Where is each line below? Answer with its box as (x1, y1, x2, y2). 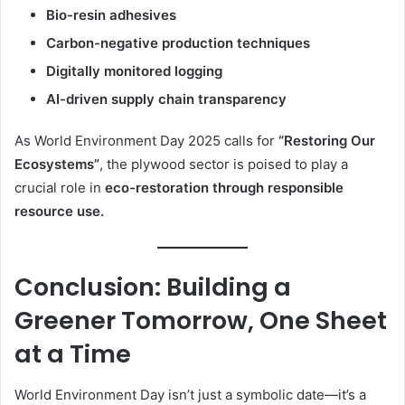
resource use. (14, 202, 104, 220)
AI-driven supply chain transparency (46, 89, 287, 108)
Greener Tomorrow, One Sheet (14, 304, 387, 338)
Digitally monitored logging (46, 61, 222, 80)
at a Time (14, 337, 131, 372)
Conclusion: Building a (14, 270, 291, 305)
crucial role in (14, 178, 105, 196)
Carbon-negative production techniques (46, 33, 310, 52)
